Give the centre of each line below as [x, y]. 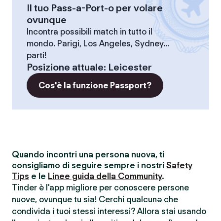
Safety [179, 165]
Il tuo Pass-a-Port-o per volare [95, 8]
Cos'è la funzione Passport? [95, 85]
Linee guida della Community [105, 176]
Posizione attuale [65, 67]
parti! [37, 55]
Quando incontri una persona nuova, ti [88, 154]
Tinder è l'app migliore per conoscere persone [100, 187]
